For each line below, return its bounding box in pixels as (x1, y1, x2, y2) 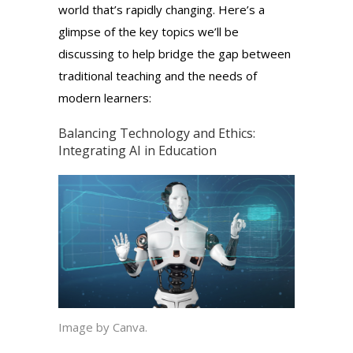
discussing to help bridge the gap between (58, 46, 291, 62)
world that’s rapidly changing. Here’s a (58, 2, 265, 18)
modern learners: (58, 90, 151, 106)
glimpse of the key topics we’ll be (58, 24, 239, 40)
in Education (144, 142, 217, 160)
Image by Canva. (58, 319, 147, 336)
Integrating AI (58, 142, 144, 160)
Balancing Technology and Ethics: (58, 124, 255, 143)
